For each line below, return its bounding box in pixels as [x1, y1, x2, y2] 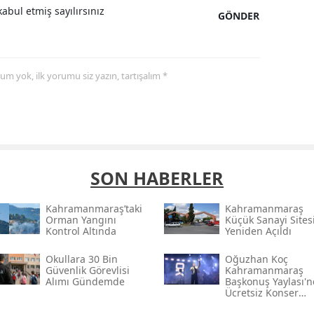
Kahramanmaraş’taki [45, 202, 142, 216]
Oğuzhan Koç [224, 252, 288, 266]
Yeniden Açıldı [224, 224, 292, 238]
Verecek [224, 297, 261, 311]
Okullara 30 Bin [45, 252, 118, 266]
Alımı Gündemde [45, 275, 125, 289]
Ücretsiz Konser [224, 286, 299, 300]
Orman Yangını [45, 213, 116, 227]
